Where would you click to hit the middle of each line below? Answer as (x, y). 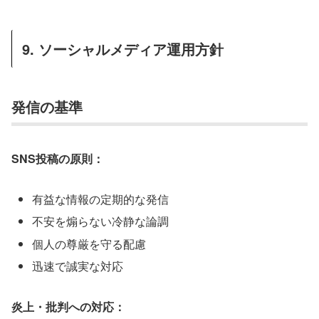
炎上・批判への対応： (68, 306)
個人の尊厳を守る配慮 (89, 244)
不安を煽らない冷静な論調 (101, 221)
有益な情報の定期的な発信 (101, 199)
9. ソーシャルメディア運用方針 (123, 48)
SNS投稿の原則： (58, 159)
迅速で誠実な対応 (78, 266)
